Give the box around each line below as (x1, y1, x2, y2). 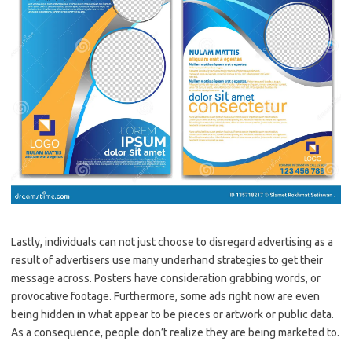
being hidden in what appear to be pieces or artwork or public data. (11, 307, 334, 321)
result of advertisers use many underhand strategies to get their (11, 253, 323, 266)
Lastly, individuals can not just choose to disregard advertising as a (11, 235, 333, 248)
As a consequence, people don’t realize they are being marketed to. (11, 325, 339, 339)
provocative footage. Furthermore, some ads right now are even (11, 289, 320, 302)
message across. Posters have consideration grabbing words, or (11, 271, 321, 284)
